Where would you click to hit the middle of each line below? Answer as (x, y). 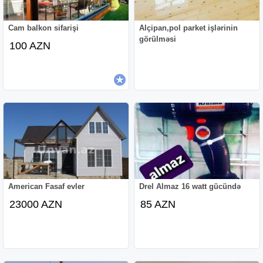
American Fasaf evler (47, 186)
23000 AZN (36, 204)
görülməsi (158, 39)
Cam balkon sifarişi (44, 28)
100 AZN (30, 45)
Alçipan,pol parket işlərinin (189, 28)
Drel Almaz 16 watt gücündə (190, 186)
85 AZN (158, 204)
